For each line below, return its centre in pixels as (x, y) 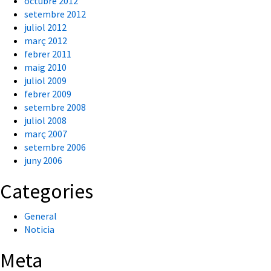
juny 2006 (43, 161)
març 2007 (46, 134)
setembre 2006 (55, 147)
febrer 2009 (48, 94)
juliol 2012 (45, 28)
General (41, 216)
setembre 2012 (55, 14)
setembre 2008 (55, 107)
